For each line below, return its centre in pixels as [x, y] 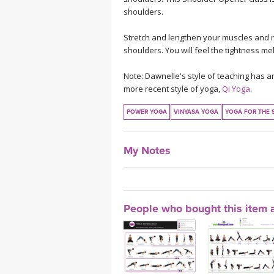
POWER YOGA [147, 112]
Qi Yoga [236, 88]
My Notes [147, 150]
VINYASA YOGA [196, 112]
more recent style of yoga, [173, 88]
